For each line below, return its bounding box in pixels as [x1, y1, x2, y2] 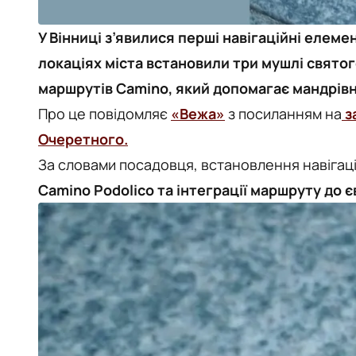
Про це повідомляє [38, 104, 171, 123]
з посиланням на [225, 104, 342, 123]
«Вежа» [171, 104, 225, 123]
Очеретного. [38, 130, 128, 149]
